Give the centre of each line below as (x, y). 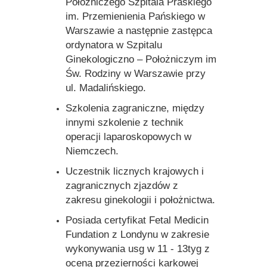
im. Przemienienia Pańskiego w (135, 16)
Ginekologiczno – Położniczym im (141, 59)
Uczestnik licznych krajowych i (134, 171)
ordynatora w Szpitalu (114, 45)
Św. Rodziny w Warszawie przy (135, 73)
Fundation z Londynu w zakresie (137, 234)
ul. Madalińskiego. (105, 88)
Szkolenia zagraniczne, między (135, 108)
